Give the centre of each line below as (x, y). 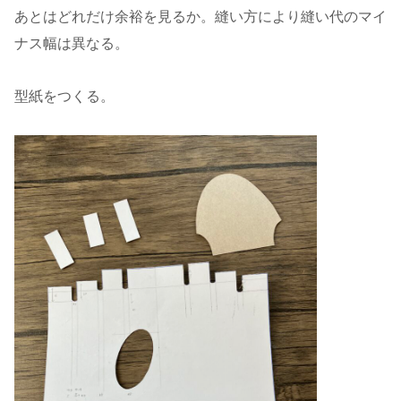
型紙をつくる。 (64, 96)
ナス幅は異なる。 (72, 43)
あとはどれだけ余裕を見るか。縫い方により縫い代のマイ (200, 16)
